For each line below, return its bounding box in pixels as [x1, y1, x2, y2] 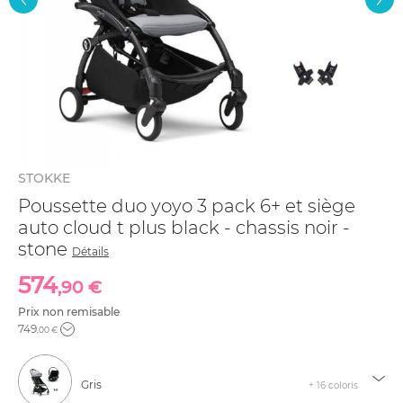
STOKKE [18, 170, 70, 186]
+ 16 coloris [309, 380, 358, 391]
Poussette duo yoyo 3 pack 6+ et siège [18, 195, 355, 217]
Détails [72, 245, 109, 258]
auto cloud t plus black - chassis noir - [18, 217, 350, 238]
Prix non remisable [18, 305, 120, 318]
